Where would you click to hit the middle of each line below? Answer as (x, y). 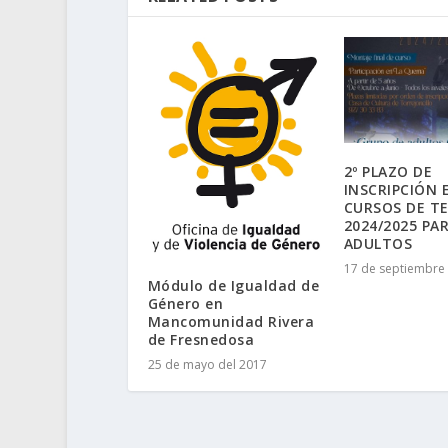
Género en (185, 304)
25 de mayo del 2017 (207, 365)
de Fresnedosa (201, 340)
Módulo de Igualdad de (233, 286)
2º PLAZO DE (388, 171)
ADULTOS (378, 243)
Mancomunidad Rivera (231, 322)
